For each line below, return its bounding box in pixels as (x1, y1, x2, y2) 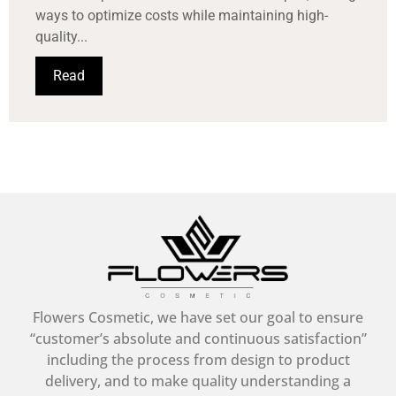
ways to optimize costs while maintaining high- (35, 7, 328, 24)
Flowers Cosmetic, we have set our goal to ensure (33, 308, 363, 328)
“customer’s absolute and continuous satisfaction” (29, 329, 367, 349)
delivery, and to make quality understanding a (45, 371, 351, 392)
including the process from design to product (46, 350, 350, 370)
